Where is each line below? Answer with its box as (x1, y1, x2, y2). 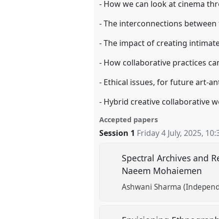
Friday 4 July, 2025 (137, 127, 202, 138)
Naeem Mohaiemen (122, 164, 205, 176)
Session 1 (99, 127, 135, 138)
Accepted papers (99, 114, 158, 124)
